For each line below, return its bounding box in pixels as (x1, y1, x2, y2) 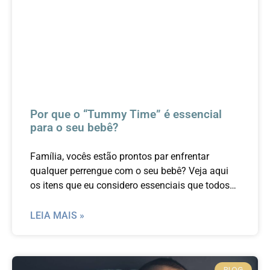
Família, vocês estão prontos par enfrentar (30, 151, 209, 163)
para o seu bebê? (30, 121, 118, 135)
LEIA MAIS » (30, 210, 84, 222)
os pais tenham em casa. (30, 194, 137, 206)
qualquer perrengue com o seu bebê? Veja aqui (30, 165, 228, 177)
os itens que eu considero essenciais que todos (30, 180, 230, 192)
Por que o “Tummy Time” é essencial (30, 107, 222, 122)
